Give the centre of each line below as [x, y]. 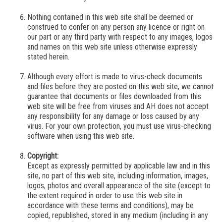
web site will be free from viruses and [86, 106]
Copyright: [43, 156]
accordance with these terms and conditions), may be [111, 205]
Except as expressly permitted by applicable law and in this [119, 166]
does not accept [183, 106]
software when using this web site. [82, 136]
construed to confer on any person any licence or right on [116, 27]
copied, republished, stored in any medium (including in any [118, 215]
